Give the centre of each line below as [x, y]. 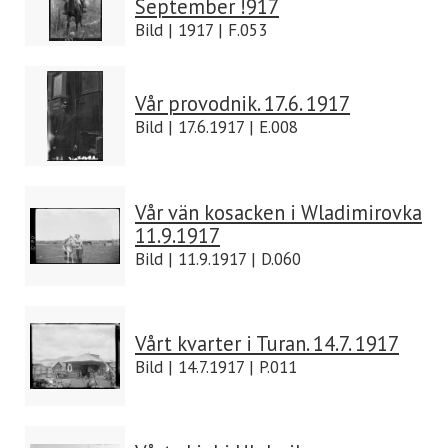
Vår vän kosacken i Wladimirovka [278, 212]
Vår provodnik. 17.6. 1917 [242, 103]
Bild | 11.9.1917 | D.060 [218, 259]
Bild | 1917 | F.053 [201, 30]
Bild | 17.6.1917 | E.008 [216, 127]
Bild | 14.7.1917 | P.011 [216, 367]
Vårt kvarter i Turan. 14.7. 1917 [267, 343]
